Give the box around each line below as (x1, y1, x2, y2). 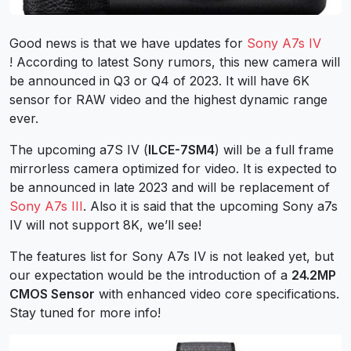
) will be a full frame (215, 141, 334, 157)
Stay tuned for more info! (9, 304, 161, 320)
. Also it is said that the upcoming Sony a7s (83, 197, 338, 214)
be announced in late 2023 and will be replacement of (9, 179, 330, 195)
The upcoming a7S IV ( (9, 141, 148, 157)
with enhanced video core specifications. (95, 285, 339, 302)
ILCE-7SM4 (148, 141, 215, 157)
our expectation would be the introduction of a (9, 266, 291, 283)
